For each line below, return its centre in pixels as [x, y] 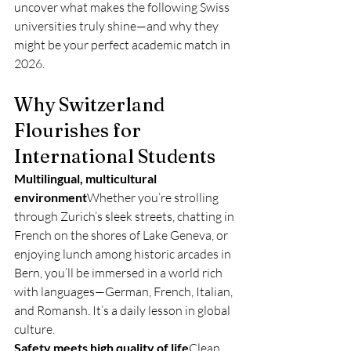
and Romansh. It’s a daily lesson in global [123, 310]
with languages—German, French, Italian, [125, 291]
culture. [34, 329]
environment [51, 197]
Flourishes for [80, 130]
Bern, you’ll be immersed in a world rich [119, 273]
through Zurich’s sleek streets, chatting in [125, 216]
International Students [115, 156]
